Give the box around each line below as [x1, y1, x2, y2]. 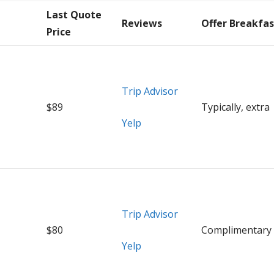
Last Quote [46, 7, 102, 21]
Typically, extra [201, 100, 270, 114]
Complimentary [201, 223, 272, 237]
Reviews [122, 16, 163, 30]
